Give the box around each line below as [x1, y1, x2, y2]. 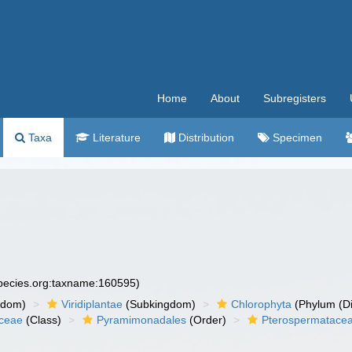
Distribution [175, 131, 234, 144]
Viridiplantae [61, 298, 123, 310]
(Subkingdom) [123, 298, 196, 310]
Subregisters [263, 92, 326, 104]
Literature [90, 131, 141, 144]
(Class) [23, 313, 62, 326]
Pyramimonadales [97, 313, 187, 326]
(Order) [186, 313, 227, 326]
